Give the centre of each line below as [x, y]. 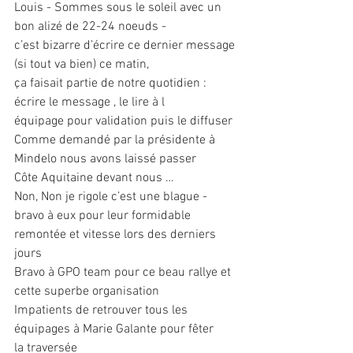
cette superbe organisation [87, 292]
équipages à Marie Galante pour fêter [114, 330]
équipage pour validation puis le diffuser [123, 122]
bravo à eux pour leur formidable [102, 216]
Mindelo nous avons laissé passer [105, 160]
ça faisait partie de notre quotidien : [112, 84]
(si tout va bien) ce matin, [82, 65]
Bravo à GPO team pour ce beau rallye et [124, 273]
